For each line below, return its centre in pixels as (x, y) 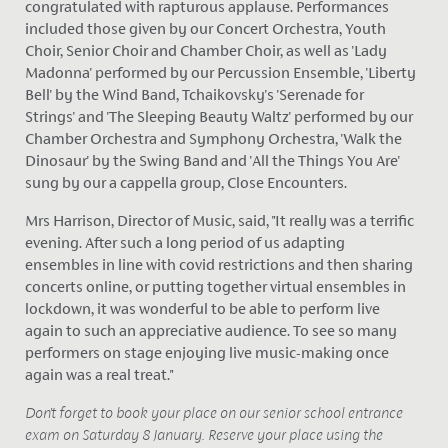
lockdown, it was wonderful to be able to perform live (202, 309)
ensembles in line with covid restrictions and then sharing (218, 265)
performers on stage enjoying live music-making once (206, 353)
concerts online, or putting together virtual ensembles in (215, 287)
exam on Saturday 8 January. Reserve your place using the (203, 435)
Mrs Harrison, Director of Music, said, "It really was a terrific (219, 221)
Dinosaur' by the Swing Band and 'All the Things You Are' (212, 161)
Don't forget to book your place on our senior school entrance (213, 413)
